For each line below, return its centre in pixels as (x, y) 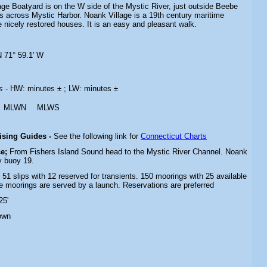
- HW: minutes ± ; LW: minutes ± (62, 89)
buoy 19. (19, 161)
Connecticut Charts (174, 136)
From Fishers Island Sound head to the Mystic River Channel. (116, 152)
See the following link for (97, 136)
